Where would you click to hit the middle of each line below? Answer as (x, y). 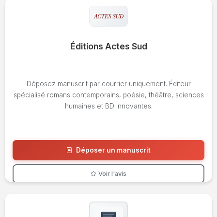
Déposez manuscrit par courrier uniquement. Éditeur (108, 84)
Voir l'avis (112, 174)
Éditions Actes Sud (108, 46)
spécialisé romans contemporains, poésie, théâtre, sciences (108, 95)
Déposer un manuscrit (113, 150)
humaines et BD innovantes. (108, 106)
